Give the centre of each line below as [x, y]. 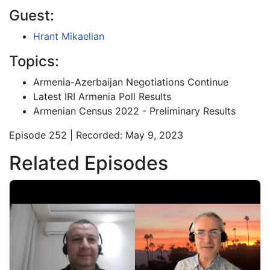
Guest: [32, 15]
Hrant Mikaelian [69, 36]
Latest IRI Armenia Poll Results [102, 96]
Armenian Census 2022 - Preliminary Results [134, 111]
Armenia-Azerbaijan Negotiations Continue [131, 82]
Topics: [34, 61]
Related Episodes [89, 163]
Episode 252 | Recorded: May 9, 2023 [96, 135]
